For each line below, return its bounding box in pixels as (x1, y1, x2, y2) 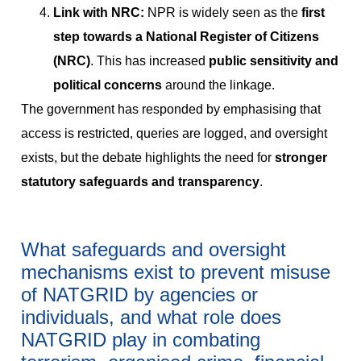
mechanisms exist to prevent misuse (21, 260, 330, 283)
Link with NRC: (53, 6, 147, 20)
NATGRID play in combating (21, 328, 260, 351)
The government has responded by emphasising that (21, 102, 321, 117)
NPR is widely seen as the (147, 6, 301, 20)
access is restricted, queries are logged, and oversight (21, 127, 327, 141)
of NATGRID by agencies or (21, 283, 258, 305)
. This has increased (90, 54, 209, 68)
